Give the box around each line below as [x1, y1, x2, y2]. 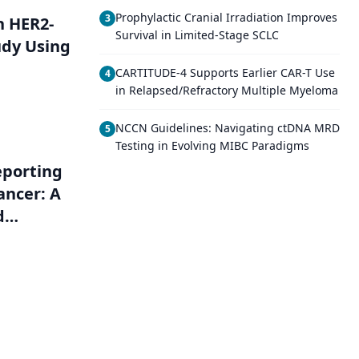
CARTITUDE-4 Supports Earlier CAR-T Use [115, 65, 335, 80]
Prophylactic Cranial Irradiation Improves [115, 10, 337, 25]
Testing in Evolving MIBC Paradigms [115, 138, 309, 153]
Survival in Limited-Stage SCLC [115, 27, 279, 42]
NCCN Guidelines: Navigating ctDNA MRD [115, 120, 340, 135]
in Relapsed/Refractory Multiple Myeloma [115, 83, 338, 98]
